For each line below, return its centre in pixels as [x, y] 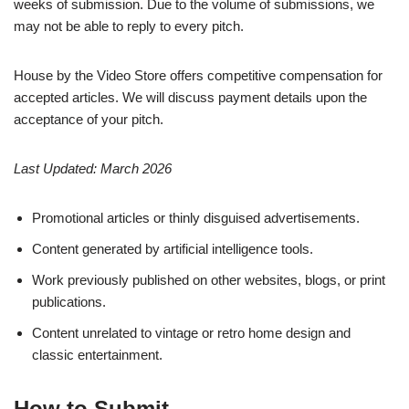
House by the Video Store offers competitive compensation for [198, 76]
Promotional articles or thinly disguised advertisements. [196, 218]
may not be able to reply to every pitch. [129, 26]
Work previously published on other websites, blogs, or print [209, 280]
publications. [69, 302]
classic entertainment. [97, 355]
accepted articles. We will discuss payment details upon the [190, 98]
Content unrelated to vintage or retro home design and [191, 333]
